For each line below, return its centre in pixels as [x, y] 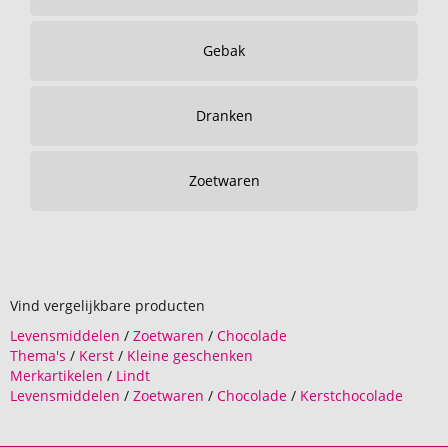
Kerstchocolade [351, 395]
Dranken [224, 115]
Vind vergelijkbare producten [107, 305]
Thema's [38, 355]
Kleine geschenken [190, 355]
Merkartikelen [56, 375]
